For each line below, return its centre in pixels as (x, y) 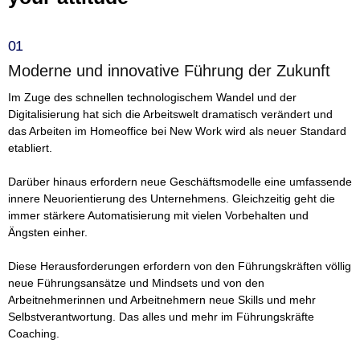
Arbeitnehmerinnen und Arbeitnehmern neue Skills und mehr (162, 300)
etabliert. (30, 148)
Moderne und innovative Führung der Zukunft (169, 71)
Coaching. (34, 334)
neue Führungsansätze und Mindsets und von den (136, 283)
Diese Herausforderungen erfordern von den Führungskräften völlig (180, 266)
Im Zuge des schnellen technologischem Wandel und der (152, 98)
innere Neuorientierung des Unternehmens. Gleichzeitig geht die (172, 199)
